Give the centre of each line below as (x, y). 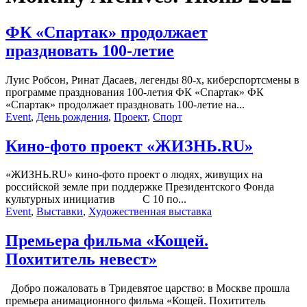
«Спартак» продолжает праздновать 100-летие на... (125, 104)
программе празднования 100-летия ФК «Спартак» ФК (135, 92)
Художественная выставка (150, 212)
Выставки (60, 212)
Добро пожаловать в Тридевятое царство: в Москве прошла (148, 288)
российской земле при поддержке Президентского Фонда (140, 187)
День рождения (72, 116)
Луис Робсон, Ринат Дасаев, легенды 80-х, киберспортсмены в (152, 79)
